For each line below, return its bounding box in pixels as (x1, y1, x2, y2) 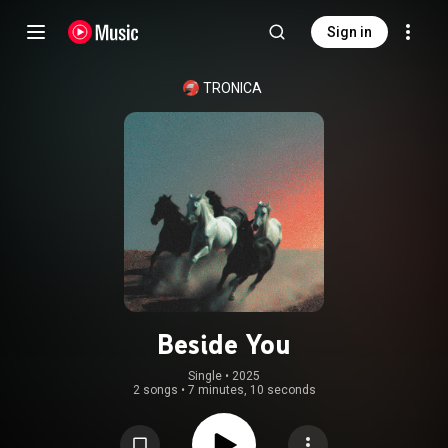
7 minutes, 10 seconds (187, 383, 316, 397)
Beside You (157, 327, 291, 361)
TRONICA (202, 80, 262, 96)
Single (188, 369, 222, 383)
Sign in (327, 24, 372, 40)
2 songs (132, 383, 178, 397)
